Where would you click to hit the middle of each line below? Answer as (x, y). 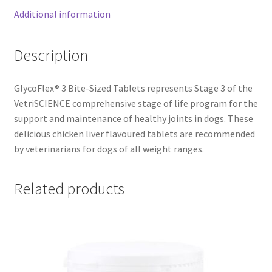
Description (51, 55)
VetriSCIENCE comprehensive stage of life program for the (136, 103)
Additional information (62, 14)
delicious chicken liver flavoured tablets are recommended (134, 133)
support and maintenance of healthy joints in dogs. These (133, 118)
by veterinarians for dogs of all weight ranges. (109, 148)
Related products (69, 189)
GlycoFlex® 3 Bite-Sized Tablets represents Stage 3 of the (133, 88)
